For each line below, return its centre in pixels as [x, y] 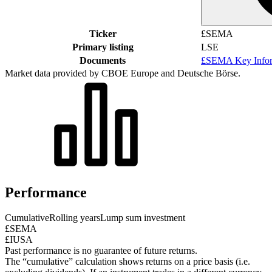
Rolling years [75, 218]
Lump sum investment [143, 218]
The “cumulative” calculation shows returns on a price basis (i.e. [127, 262]
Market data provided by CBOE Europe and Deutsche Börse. [123, 73]
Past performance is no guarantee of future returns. [101, 251]
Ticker [103, 33]
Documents [103, 60]
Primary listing [103, 47]
